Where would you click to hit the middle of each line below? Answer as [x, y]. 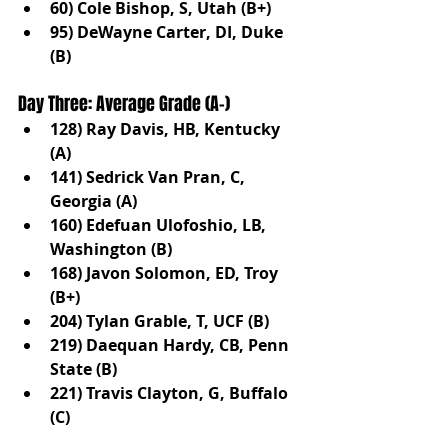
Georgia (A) [93, 200]
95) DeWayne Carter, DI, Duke [168, 31]
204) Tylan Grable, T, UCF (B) [159, 320]
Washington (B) [111, 248]
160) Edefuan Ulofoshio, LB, [160, 224]
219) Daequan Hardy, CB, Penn [171, 344]
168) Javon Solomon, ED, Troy [166, 272]
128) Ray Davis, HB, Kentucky [167, 128]
